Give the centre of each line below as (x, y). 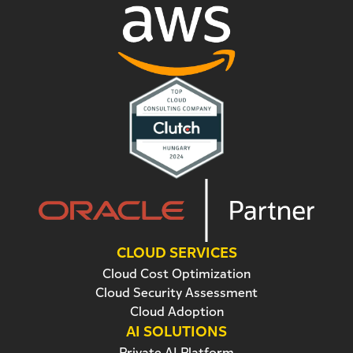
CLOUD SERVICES (176, 253)
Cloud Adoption (176, 312)
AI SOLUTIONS (176, 332)
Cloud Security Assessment (176, 293)
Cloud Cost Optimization (176, 274)
